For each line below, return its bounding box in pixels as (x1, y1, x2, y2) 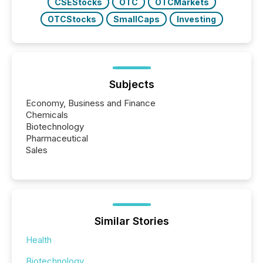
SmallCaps (113, 14, 160, 25)
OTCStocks (47, 14, 96, 25)
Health (26, 234, 52, 246)
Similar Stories (94, 215, 169, 228)
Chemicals (26, 109, 68, 121)
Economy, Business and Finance (26, 97, 156, 109)
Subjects (109, 78, 154, 91)
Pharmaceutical (26, 133, 88, 144)
